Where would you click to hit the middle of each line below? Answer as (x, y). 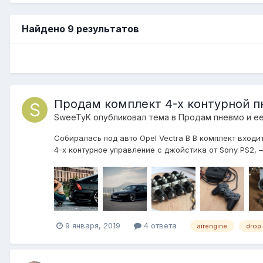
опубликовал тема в (135, 117)
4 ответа (159, 226)
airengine (212, 226)
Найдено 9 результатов (80, 28)
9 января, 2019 (93, 226)
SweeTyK (73, 117)
